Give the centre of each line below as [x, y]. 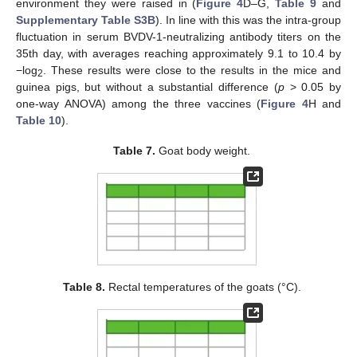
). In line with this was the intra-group [248, 20]
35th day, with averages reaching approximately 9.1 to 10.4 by [178, 54]
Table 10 [39, 121]
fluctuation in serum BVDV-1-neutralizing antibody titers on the [178, 37]
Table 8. [84, 286]
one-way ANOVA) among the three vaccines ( [138, 104]
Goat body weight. [203, 151]
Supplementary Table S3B [86, 20]
